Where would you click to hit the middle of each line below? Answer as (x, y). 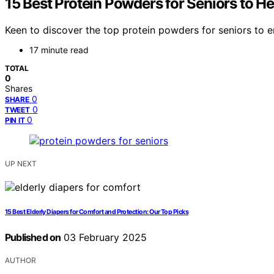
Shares (19, 89)
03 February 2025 (104, 238)
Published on (33, 238)
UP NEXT (21, 164)
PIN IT (15, 120)
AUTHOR (20, 261)
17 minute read (59, 50)
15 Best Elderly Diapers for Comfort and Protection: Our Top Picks (97, 212)
